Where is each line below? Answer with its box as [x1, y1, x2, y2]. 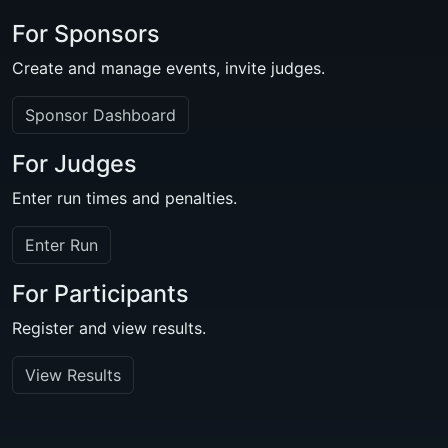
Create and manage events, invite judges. [12, 58, 325, 78]
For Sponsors [12, 19, 160, 48]
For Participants [12, 279, 189, 308]
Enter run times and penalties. [12, 188, 237, 208]
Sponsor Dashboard [25, 105, 176, 125]
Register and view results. [12, 318, 206, 338]
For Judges [12, 149, 137, 178]
